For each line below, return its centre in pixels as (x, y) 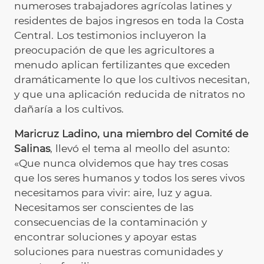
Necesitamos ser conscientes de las (104, 207)
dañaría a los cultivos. (69, 108)
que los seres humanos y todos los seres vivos (129, 178)
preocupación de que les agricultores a (114, 49)
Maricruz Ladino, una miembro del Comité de (131, 134)
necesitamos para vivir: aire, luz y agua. (113, 193)
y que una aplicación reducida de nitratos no (130, 94)
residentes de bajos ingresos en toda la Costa (129, 20)
